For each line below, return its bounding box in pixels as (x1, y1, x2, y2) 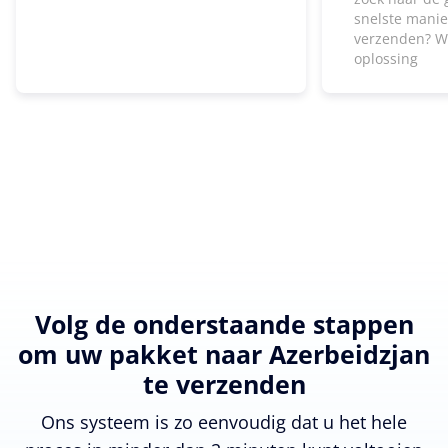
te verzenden (142, 366, 306, 401)
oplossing (354, 48, 418, 68)
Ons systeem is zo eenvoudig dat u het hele (41, 409, 407, 434)
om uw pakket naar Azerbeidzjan (18, 336, 430, 371)
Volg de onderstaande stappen (34, 306, 414, 341)
